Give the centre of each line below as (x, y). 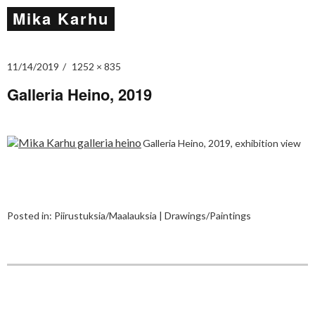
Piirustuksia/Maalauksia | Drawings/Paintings (153, 216)
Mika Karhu (61, 18)
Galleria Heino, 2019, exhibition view (222, 143)
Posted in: (31, 216)
